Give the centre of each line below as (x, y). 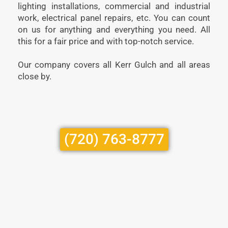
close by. (35, 76)
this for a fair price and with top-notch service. (106, 41)
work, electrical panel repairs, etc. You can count (114, 18)
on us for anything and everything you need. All (114, 29)
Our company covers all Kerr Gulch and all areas (114, 64)
